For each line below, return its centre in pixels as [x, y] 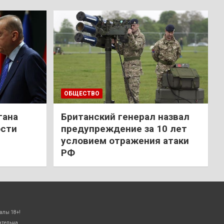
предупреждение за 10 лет [124, 128]
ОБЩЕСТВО [81, 93]
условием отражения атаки [125, 140]
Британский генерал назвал [125, 116]
